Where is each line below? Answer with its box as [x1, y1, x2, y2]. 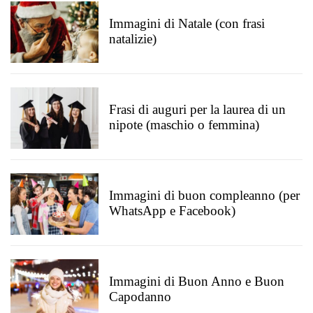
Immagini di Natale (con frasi [109, 16, 265, 31]
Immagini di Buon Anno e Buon [109, 274, 284, 289]
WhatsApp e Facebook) [109, 203, 235, 218]
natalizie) [109, 31, 156, 46]
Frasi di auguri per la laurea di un [109, 102, 286, 117]
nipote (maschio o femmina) [109, 117, 259, 132]
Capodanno [109, 289, 171, 304]
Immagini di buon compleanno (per [109, 188, 300, 203]
